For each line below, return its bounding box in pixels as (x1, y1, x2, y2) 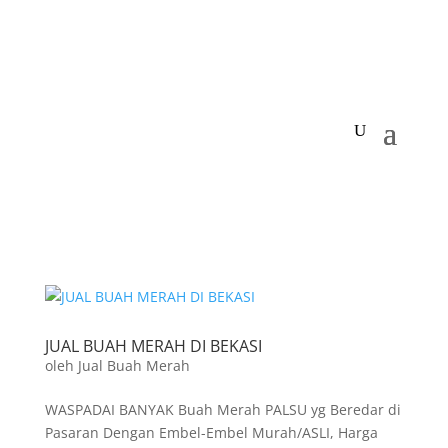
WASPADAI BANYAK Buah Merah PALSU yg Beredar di (44, 400, 401, 419)
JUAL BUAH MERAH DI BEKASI (44, 335, 262, 357)
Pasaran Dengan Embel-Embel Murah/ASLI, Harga (44, 423, 378, 442)
